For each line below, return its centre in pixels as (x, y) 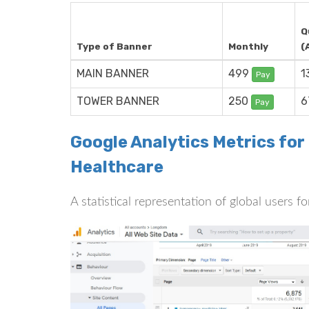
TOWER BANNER (118, 101)
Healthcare (117, 167)
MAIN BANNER (113, 73)
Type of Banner (114, 46)
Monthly (248, 46)
